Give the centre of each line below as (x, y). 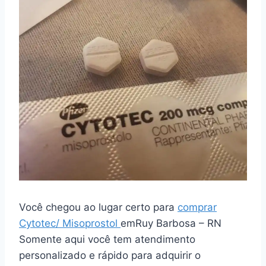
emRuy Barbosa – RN (171, 223)
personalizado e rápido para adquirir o (110, 255)
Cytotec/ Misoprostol (70, 223)
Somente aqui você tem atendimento (107, 239)
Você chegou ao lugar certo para (98, 207)
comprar (197, 207)
